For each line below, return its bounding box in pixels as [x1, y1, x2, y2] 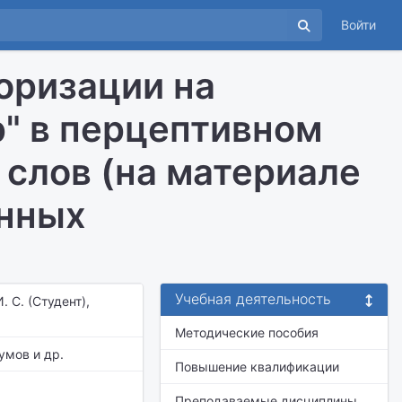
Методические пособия [175, 325, 319, 340]
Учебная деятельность [175, 290, 331, 308]
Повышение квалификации [175, 359, 339, 374]
